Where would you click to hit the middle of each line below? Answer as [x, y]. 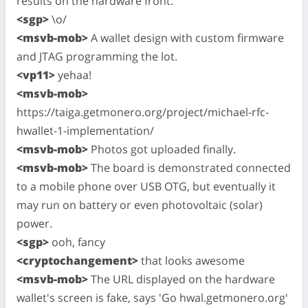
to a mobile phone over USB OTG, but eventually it [146, 186]
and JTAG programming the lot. [97, 56]
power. [34, 223]
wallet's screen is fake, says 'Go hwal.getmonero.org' [152, 297]
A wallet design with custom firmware [186, 37]
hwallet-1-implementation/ [85, 130]
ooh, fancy [77, 242]
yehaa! [73, 75]
